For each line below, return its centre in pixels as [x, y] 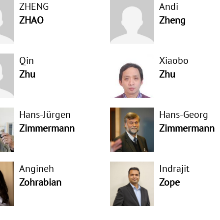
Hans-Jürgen [45, 114]
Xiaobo [174, 60]
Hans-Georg [183, 114]
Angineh [36, 168]
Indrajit [174, 168]
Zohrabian [40, 182]
